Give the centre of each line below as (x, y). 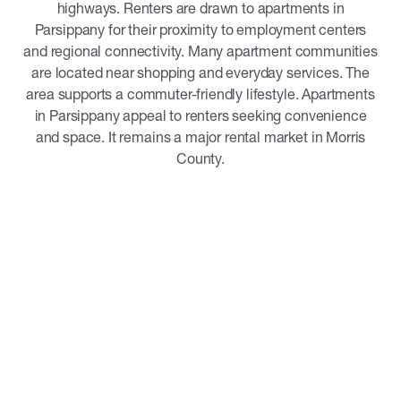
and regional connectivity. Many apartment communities (200, 51)
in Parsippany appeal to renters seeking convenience (200, 115)
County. (200, 158)
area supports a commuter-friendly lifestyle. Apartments (200, 94)
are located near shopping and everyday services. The (200, 73)
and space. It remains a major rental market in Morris (200, 137)
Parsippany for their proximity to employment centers (200, 30)
